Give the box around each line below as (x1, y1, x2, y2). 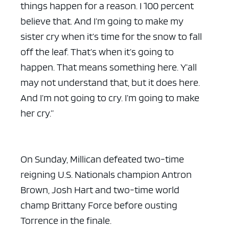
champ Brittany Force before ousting (20, 198, 177, 211)
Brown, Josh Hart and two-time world (20, 183, 179, 196)
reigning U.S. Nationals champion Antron (20, 168, 192, 180)
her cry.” (20, 106, 56, 119)
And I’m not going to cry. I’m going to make (20, 91, 199, 104)
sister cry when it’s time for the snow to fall (20, 30, 202, 42)
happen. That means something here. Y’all (20, 60, 197, 73)
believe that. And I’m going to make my (20, 14, 184, 27)
